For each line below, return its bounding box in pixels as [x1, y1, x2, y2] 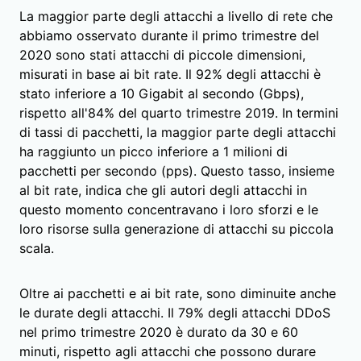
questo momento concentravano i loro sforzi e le [19, 201, 318, 218]
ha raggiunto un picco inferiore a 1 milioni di [19, 143, 288, 160]
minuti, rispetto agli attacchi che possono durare [19, 342, 316, 359]
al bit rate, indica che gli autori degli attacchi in [19, 181, 307, 198]
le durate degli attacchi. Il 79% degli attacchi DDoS [19, 304, 330, 321]
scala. [19, 239, 54, 256]
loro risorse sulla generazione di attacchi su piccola [19, 220, 334, 237]
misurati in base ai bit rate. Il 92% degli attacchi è [19, 65, 321, 82]
